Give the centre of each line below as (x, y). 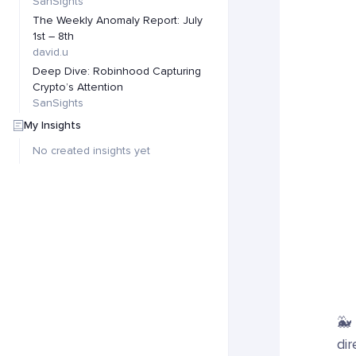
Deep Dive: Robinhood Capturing (117, 71)
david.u (50, 52)
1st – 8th (53, 36)
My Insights (52, 125)
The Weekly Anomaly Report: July (118, 20)
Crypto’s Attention (78, 87)
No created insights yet (91, 151)
